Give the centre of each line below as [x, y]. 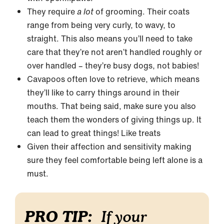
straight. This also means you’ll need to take [110, 38]
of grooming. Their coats [142, 11]
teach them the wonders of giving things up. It [114, 119]
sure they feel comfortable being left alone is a [115, 160]
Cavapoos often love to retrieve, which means [113, 79]
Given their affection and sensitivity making [109, 146]
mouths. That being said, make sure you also [111, 106]
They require [52, 11]
